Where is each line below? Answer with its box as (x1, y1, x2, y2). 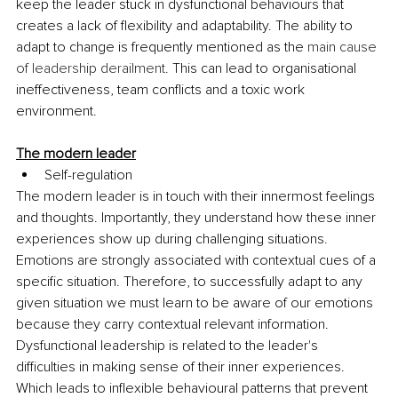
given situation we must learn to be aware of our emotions (16, 293, 377, 312)
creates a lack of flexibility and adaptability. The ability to (16, 16, 356, 35)
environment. (16, 101, 100, 120)
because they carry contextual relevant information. (16, 314, 332, 333)
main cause (307, 37, 380, 56)
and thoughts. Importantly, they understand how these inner (16, 208, 379, 227)
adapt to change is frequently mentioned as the (16, 37, 307, 56)
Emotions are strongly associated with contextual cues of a (16, 251, 379, 269)
